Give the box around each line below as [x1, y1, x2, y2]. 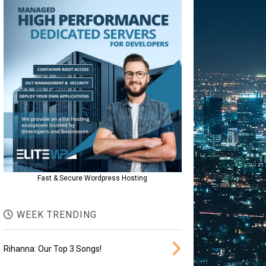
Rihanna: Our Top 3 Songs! [3, 244, 102, 254]
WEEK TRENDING [13, 209, 97, 221]
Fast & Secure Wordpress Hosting [37, 174, 148, 183]
